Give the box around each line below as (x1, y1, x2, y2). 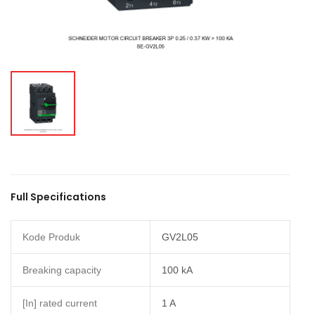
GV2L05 (162, 231, 198, 243)
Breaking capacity (22, 264, 101, 276)
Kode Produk (22, 231, 80, 243)
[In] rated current (22, 297, 97, 309)
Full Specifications (11, 190, 106, 204)
